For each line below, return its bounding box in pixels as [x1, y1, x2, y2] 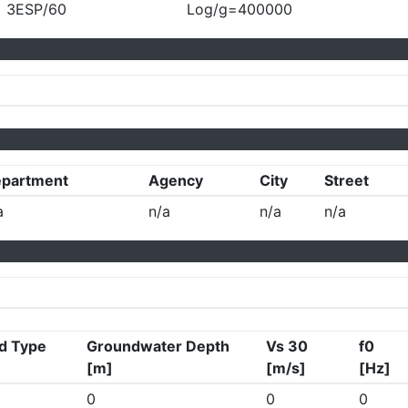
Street [323, 171, 369, 189]
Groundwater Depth [86, 337, 229, 355]
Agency [148, 171, 203, 189]
